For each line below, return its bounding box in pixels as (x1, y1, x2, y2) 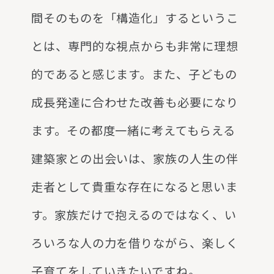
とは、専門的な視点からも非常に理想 (31, 37, 239, 55)
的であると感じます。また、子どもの (31, 65, 238, 83)
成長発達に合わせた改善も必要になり (31, 94, 239, 111)
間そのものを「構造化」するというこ (31, 9, 239, 27)
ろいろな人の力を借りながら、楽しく (31, 234, 239, 252)
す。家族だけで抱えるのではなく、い (31, 206, 237, 224)
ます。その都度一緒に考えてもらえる (31, 122, 236, 139)
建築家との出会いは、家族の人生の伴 (31, 150, 239, 168)
